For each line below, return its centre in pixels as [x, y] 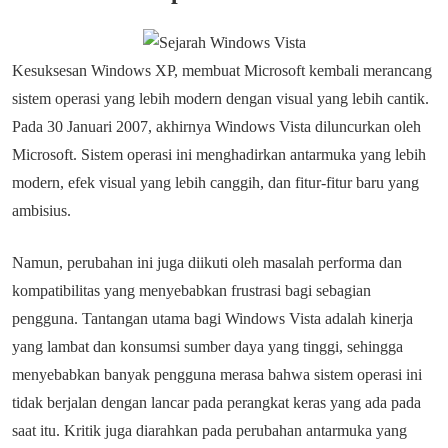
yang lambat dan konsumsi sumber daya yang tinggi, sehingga [207, 346]
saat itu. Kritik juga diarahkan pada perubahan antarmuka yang [209, 430]
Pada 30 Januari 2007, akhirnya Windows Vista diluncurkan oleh [216, 126]
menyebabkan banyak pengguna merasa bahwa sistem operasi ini [217, 374]
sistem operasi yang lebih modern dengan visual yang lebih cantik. [220, 98]
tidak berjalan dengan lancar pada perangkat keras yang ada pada [216, 402]
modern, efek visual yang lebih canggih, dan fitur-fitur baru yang [215, 182]
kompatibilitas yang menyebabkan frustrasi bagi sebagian [191, 290]
